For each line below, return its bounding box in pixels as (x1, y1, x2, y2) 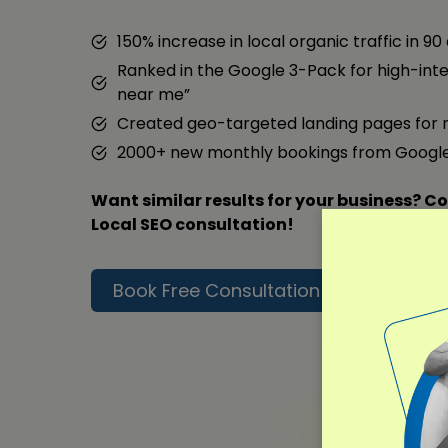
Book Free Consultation (112, 277, 320, 303)
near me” (117, 83, 190, 107)
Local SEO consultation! (91, 213, 294, 237)
